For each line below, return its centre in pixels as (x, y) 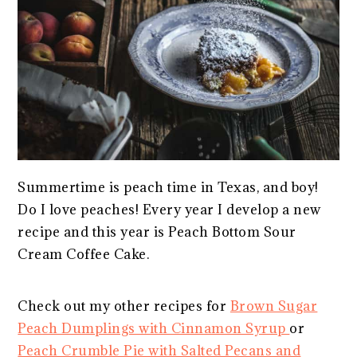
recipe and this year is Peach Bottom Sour (157, 231)
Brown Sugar (274, 306)
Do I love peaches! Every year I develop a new (169, 209)
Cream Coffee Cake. (84, 254)
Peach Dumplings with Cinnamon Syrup (154, 328)
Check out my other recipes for (124, 306)
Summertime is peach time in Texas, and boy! (168, 187)
